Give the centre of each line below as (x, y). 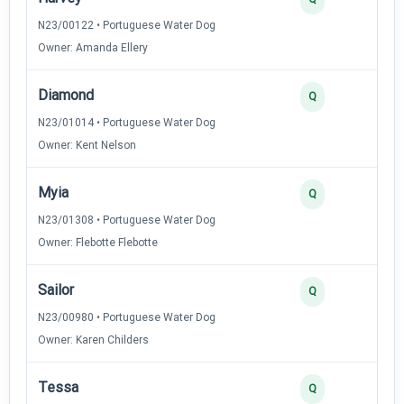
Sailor (56, 289)
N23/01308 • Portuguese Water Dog (127, 220)
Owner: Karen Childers (93, 340)
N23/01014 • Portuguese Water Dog (127, 122)
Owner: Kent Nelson (87, 145)
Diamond (66, 95)
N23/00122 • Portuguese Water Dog (127, 25)
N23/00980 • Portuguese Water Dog (127, 317)
